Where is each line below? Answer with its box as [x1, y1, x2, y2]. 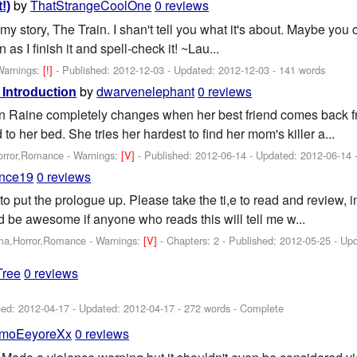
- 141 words [269, 62, 326, 78]
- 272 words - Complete [175, 300, 284, 316]
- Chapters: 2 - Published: [160, 233, 280, 249]
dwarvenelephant [96, 81, 195, 100]
